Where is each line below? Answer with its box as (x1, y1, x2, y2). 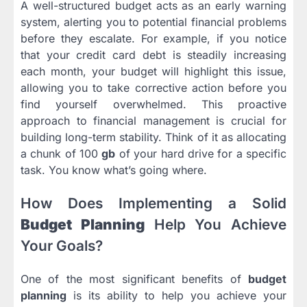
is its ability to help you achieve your (66, 288, 286, 302)
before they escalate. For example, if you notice (21, 32, 286, 46)
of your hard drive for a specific (115, 147, 287, 161)
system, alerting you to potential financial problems (21, 15, 286, 29)
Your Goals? (21, 237, 103, 255)
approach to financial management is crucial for (21, 114, 286, 128)
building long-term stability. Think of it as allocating (21, 130, 286, 145)
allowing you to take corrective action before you (21, 81, 286, 95)
